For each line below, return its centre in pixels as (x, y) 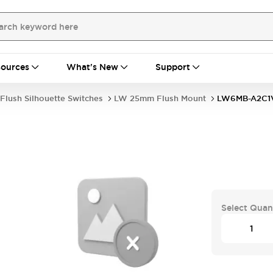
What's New (92, 67)
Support (173, 67)
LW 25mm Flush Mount (160, 98)
